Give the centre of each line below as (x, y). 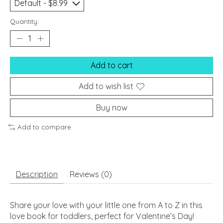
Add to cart (111, 65)
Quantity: (24, 22)
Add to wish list (106, 86)
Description (37, 174)
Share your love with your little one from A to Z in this (106, 205)
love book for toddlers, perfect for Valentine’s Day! (102, 216)
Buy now (111, 108)
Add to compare (44, 127)
